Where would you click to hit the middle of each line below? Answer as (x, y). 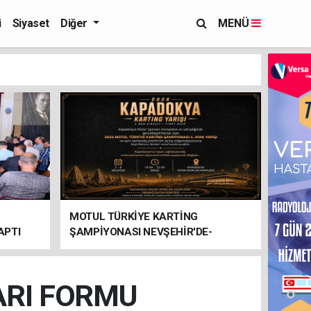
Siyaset (31, 23)
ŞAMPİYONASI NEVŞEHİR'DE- (141, 232)
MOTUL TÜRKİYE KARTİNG (134, 217)
